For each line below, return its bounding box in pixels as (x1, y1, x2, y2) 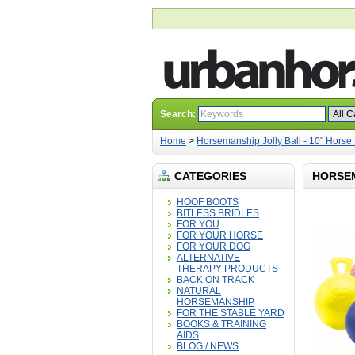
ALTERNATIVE (177, 252, 240, 263)
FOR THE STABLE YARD (177, 307, 284, 319)
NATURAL (177, 285, 221, 296)
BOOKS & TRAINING (177, 319, 266, 330)
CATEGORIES (174, 170, 246, 182)
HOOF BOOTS (177, 197, 239, 208)
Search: (160, 109, 198, 120)
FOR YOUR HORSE (177, 230, 263, 241)
